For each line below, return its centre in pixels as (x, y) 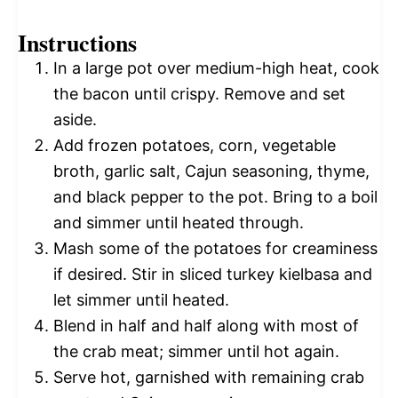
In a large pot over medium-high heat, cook (216, 68)
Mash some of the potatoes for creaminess (215, 248)
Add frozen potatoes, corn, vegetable (195, 145)
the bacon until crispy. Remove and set (199, 93)
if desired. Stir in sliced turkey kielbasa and (213, 274)
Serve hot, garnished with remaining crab (209, 377)
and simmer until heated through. (179, 222)
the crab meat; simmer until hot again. (196, 351)
